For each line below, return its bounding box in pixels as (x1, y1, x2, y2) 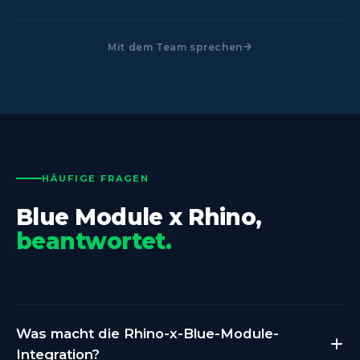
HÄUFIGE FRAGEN (42, 172, 149, 184)
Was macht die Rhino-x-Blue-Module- (16, 325, 279, 342)
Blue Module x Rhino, (16, 202, 262, 231)
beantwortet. (16, 227, 172, 255)
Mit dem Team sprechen (108, 40, 243, 53)
